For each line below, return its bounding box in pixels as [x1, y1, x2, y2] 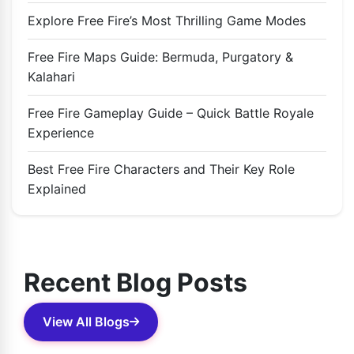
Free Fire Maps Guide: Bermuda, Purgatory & [28, 48, 293, 65]
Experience [28, 124, 94, 141]
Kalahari [28, 68, 75, 85]
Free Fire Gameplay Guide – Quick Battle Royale [28, 104, 314, 121]
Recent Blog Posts [24, 266, 247, 298]
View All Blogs [43, 313, 130, 330]
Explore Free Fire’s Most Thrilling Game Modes [28, 12, 306, 28]
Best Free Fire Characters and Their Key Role [28, 160, 295, 177]
